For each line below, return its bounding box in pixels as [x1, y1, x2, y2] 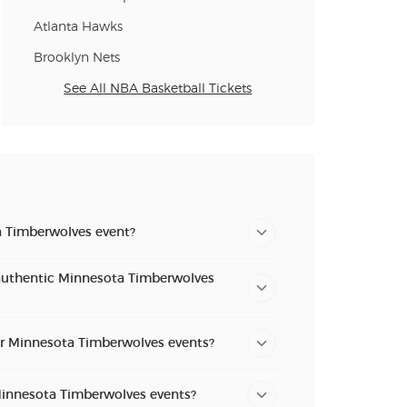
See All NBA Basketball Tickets [64, 82, 253, 95]
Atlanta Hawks [33, 20, 123, 34]
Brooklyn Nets [33, 51, 120, 65]
